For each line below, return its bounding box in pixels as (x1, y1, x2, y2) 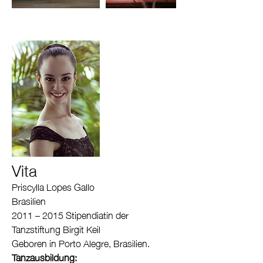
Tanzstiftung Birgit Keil (12, 220, 100, 237)
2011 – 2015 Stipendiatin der (12, 205, 129, 223)
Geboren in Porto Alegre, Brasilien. (12, 234, 152, 251)
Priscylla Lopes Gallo (12, 177, 95, 195)
